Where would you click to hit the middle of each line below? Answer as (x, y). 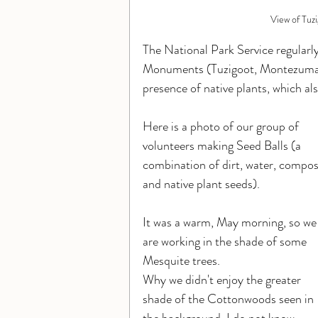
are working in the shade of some (226, 241)
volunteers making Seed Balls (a (223, 146)
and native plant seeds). (201, 184)
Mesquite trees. (183, 261)
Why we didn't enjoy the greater (223, 280)
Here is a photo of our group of (222, 126)
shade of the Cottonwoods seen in (230, 299)
